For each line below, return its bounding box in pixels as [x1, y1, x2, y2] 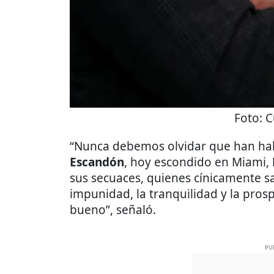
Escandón [70, 154, 124, 170]
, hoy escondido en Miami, [124, 154, 272, 170]
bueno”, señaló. [70, 202, 156, 218]
